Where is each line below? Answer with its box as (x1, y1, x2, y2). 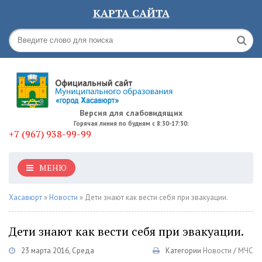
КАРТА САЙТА (92, 6, 170, 20)
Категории (166, 246, 201, 256)
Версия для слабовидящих (80, 108, 182, 118)
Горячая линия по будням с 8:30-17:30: (73, 119, 189, 127)
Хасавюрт (9, 192, 42, 202)
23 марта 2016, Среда (21, 246, 94, 256)
